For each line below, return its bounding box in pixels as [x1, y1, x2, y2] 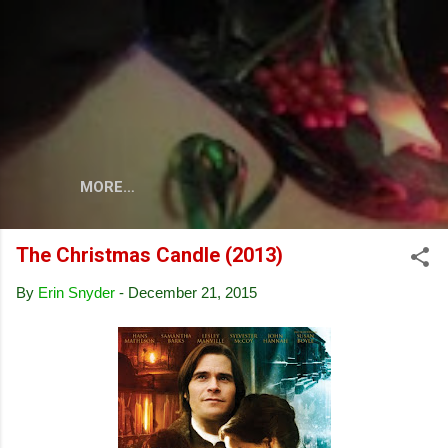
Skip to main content [157, 16, 291, 33]
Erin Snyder [38, 283, 115, 301]
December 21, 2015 [128, 283, 257, 301]
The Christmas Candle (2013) [16, 242, 283, 267]
